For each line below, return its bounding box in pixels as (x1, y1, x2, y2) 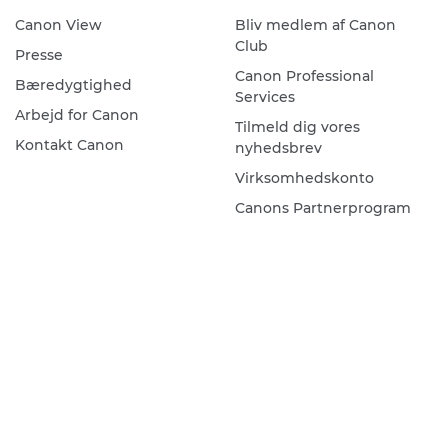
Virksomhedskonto (234, 169, 374, 188)
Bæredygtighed (14, 76, 132, 95)
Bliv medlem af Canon (234, 16, 396, 35)
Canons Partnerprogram (234, 199, 411, 218)
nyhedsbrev (234, 139, 322, 158)
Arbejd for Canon (14, 106, 139, 125)
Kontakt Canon (14, 136, 124, 155)
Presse (14, 46, 63, 65)
